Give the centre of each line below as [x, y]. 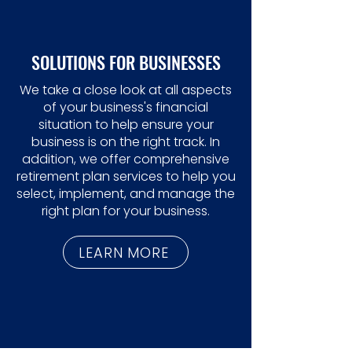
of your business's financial [126, 107]
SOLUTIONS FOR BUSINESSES [126, 62]
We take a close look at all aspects [126, 90]
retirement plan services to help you [126, 176]
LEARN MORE [124, 252]
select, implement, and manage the [126, 194]
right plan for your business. [126, 211]
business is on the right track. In [126, 142]
